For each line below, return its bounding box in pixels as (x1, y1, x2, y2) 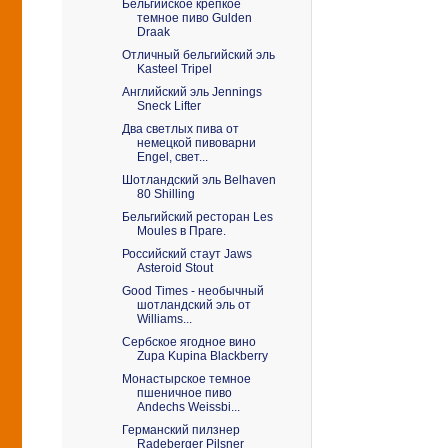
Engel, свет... (136, 149, 208, 164)
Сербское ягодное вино (121, 334, 256, 349)
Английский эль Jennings (121, 84, 262, 99)
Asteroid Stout (136, 260, 213, 275)
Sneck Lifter (136, 98, 201, 113)
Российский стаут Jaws (121, 246, 252, 261)
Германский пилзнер (121, 422, 240, 437)
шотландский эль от (136, 297, 251, 312)
